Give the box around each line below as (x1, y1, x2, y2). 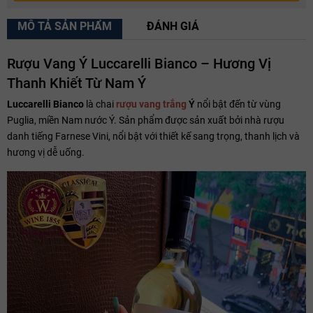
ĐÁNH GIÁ (147, 19, 199, 33)
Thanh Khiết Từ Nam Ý (7, 74, 146, 92)
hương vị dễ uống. (7, 146, 85, 158)
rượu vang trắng (116, 98, 187, 110)
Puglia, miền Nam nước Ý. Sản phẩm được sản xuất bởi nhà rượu (7, 114, 284, 126)
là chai (84, 98, 116, 110)
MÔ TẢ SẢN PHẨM (17, 19, 112, 33)
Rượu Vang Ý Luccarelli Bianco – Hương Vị (7, 54, 271, 72)
